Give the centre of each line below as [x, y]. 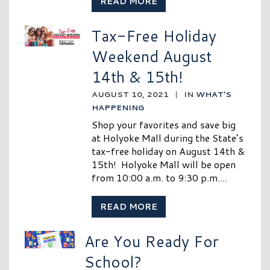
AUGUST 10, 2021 [130, 94]
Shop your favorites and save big [164, 125]
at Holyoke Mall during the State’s [168, 138]
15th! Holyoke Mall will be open [164, 165]
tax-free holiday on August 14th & [168, 151]
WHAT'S [214, 94]
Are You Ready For [151, 241]
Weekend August [152, 56]
